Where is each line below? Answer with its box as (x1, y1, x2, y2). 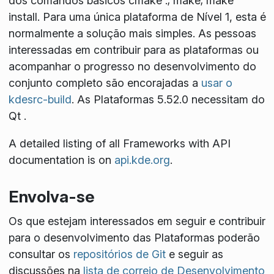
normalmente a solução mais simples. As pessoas (8, 27, 256, 40)
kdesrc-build (8, 93, 72, 106)
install (8, 10, 37, 24)
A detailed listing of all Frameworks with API (8, 137, 231, 150)
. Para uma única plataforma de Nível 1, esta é (37, 10, 266, 24)
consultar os (8, 247, 73, 261)
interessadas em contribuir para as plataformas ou (8, 43, 259, 57)
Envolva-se (8, 187, 95, 207)
